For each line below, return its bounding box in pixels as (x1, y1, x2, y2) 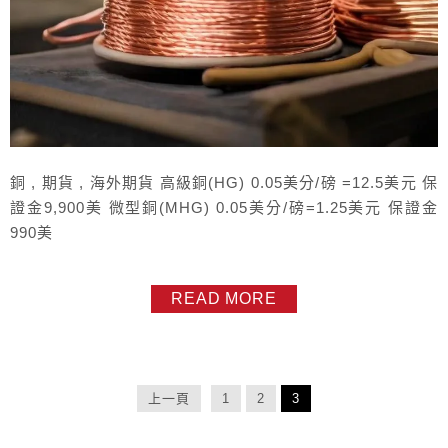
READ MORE (170, 290, 278, 307)
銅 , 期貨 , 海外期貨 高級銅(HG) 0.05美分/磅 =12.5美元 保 (10, 174, 438, 191)
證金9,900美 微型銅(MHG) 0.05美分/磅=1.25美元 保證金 (10, 199, 438, 216)
